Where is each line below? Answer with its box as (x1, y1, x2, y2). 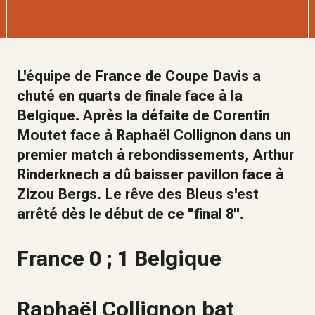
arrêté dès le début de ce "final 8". (17, 205, 244, 222)
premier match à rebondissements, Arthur (17, 146, 294, 163)
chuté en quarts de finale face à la (17, 87, 243, 104)
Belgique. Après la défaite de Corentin (17, 107, 270, 124)
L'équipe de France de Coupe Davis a (17, 67, 261, 84)
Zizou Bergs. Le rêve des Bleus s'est (17, 186, 259, 202)
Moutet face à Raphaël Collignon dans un (17, 127, 291, 143)
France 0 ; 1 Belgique (17, 246, 221, 271)
